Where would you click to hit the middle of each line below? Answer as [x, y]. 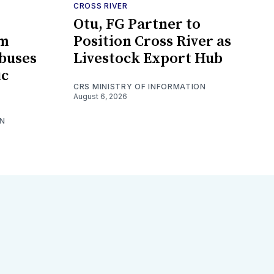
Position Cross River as [152, 41]
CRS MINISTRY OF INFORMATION [140, 86]
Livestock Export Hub [148, 58]
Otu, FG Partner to [137, 24]
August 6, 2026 [100, 96]
